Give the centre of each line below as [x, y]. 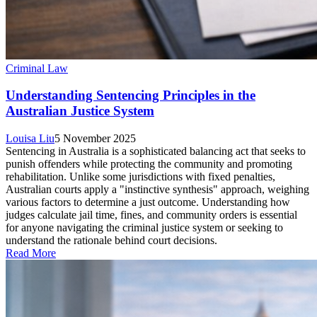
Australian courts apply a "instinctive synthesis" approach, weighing [157, 190]
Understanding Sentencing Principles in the [131, 96]
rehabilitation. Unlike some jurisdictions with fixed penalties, [140, 177]
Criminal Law [37, 68]
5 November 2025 [95, 139]
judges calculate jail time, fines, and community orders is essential [151, 215]
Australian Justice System [80, 111]
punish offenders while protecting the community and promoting [149, 164]
